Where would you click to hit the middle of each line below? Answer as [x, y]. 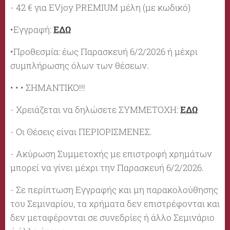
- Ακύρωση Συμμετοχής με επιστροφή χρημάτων [111, 154]
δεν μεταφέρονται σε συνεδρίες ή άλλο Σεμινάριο [112, 217]
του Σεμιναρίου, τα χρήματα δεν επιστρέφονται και [115, 203]
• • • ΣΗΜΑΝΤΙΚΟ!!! [48, 87]
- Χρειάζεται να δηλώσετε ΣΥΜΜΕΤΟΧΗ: [95, 109]
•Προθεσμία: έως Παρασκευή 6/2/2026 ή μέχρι [104, 51]
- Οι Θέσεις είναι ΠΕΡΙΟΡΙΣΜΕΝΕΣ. [81, 131]
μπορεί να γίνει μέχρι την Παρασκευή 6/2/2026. [107, 167]
